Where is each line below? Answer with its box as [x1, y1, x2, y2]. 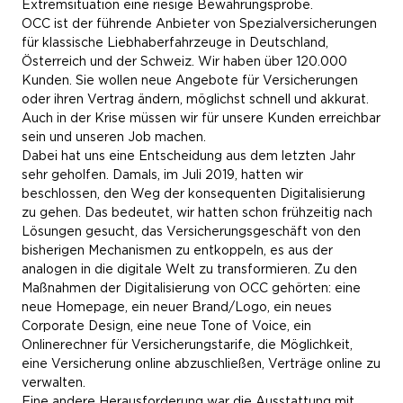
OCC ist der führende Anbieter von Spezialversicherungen [22, 16, 377, 31]
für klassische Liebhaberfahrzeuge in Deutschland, [22, 35, 328, 49]
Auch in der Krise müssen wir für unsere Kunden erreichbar [22, 111, 381, 125]
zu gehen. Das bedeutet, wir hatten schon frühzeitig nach [22, 205, 372, 219]
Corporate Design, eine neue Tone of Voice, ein [22, 318, 311, 333]
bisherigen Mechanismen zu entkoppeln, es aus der [22, 243, 333, 257]
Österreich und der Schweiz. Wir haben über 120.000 [22, 54, 347, 68]
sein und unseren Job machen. [22, 130, 206, 144]
